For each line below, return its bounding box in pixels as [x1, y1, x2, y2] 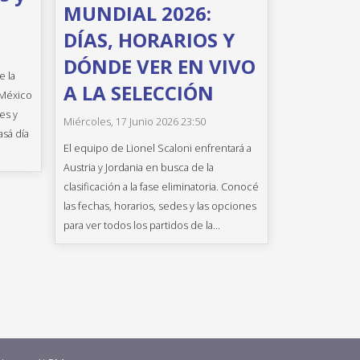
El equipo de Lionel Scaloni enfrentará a [63, 141, 252, 155]
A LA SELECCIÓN [63, 80, 214, 106]
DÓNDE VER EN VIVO [63, 53, 256, 80]
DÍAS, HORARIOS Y [63, 27, 235, 53]
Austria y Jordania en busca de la [63, 161, 214, 174]
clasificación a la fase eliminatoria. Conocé [63, 180, 259, 194]
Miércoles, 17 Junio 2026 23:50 [63, 115, 206, 129]
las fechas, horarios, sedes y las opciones [63, 199, 256, 213]
